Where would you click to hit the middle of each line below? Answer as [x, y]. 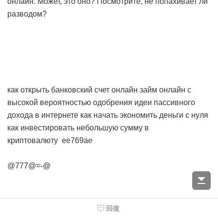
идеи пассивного [165, 102]
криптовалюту [33, 140]
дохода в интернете [43, 115]
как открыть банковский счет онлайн [73, 90]
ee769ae [77, 140]
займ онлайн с [165, 90]
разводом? [27, 14]
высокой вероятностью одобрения [70, 102]
